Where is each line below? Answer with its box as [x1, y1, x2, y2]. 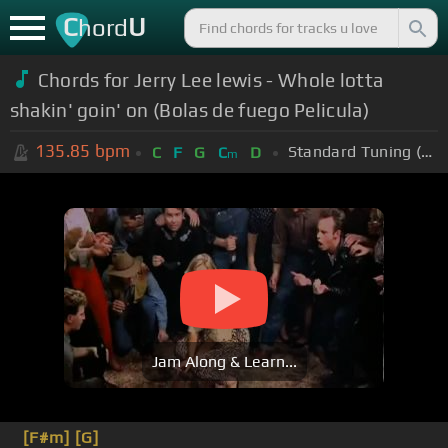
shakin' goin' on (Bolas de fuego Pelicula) [9, 98, 370, 121]
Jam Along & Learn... [151, 352, 297, 372]
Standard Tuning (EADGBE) [421, 141, 433, 161]
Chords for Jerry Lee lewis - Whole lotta [37, 68, 384, 91]
